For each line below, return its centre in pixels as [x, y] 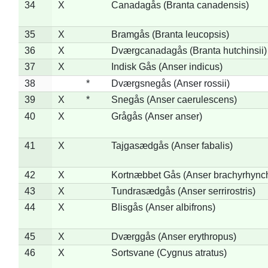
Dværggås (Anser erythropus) [173, 236]
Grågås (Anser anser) [156, 116]
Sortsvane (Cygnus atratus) [169, 252]
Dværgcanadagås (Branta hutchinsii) [189, 50]
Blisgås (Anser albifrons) [163, 207]
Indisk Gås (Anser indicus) [167, 66]
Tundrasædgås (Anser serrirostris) [183, 191]
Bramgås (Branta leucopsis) [170, 34]
